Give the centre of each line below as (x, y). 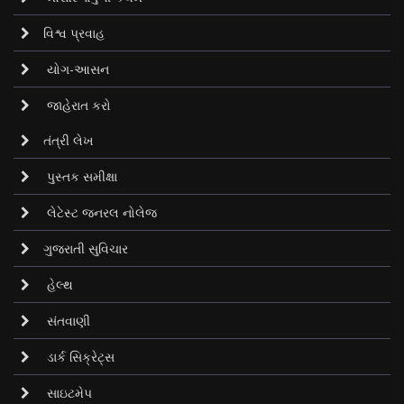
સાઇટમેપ (68, 393)
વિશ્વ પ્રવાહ (74, 33)
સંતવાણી (67, 321)
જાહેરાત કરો (77, 105)
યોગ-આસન (76, 69)
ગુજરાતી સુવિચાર (86, 248)
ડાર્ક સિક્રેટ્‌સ (79, 357)
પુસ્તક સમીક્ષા (80, 176)
